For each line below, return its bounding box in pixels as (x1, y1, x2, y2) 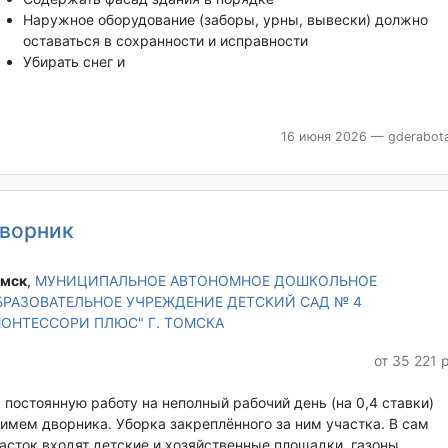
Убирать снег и (22, 53, 125, 71)
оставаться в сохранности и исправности (22, 32, 308, 50)
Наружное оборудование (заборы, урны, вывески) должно (22, 11, 428, 29)
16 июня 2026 (280, 129, 367, 145)
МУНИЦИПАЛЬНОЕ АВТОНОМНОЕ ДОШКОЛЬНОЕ (34, 271, 377, 289)
